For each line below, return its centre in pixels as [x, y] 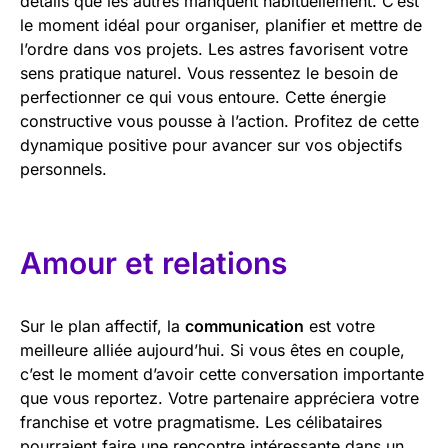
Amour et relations [153, 262]
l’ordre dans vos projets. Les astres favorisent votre [214, 48]
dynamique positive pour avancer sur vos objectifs [211, 144]
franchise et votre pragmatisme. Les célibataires [201, 421]
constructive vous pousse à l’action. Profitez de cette [219, 120]
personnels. [63, 168]
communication [244, 325]
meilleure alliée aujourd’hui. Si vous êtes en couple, [212, 349]
